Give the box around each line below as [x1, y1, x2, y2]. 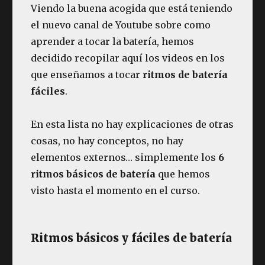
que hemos [156, 167, 211, 180]
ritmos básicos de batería [31, 167, 156, 180]
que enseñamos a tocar [31, 68, 143, 80]
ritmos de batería [143, 68, 228, 80]
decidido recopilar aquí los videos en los [31, 51, 225, 64]
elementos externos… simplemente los [31, 151, 219, 163]
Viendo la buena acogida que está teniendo [31, 2, 233, 14]
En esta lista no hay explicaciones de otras [31, 118, 234, 130]
